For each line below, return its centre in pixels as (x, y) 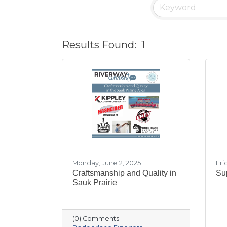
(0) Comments (96, 218)
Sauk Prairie (95, 182)
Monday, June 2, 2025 (107, 163)
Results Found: (99, 45)
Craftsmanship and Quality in (124, 173)
